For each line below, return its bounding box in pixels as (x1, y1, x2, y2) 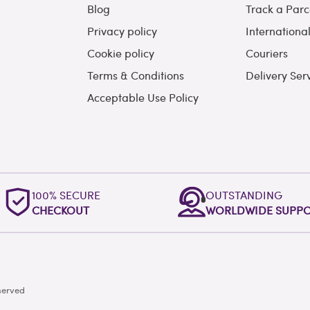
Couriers (246, 46, 289, 61)
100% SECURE (32, 188, 101, 203)
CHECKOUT (32, 203, 90, 218)
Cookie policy (86, 46, 154, 61)
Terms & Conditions (86, 68, 184, 83)
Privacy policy (86, 24, 157, 39)
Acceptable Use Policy (86, 90, 199, 105)
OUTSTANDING (205, 188, 282, 203)
